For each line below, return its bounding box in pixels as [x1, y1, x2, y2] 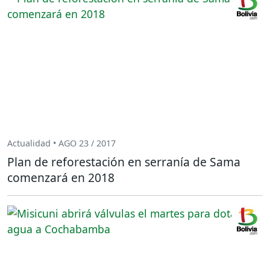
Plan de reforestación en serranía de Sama [7, 154, 240, 171]
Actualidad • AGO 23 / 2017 [7, 137, 116, 149]
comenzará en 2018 [7, 169, 115, 186]
